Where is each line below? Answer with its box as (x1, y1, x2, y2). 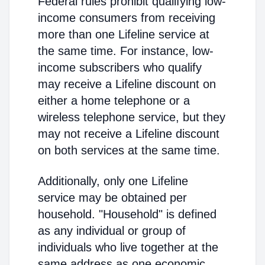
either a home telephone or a (38, 94, 190, 107)
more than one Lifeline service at (38, 28, 209, 41)
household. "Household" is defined (38, 208, 216, 221)
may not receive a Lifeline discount (38, 127, 219, 140)
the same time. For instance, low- (38, 44, 214, 57)
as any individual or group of (38, 224, 186, 237)
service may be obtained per (38, 191, 187, 204)
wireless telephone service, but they (38, 111, 225, 124)
